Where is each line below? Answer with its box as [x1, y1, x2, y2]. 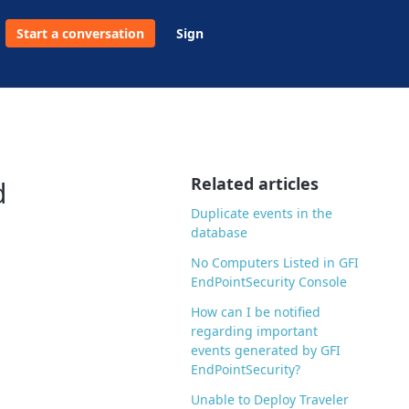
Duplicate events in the [191, 204, 333, 223]
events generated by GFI [191, 341, 341, 360]
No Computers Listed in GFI [191, 254, 360, 272]
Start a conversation [16, 25, 144, 43]
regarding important [191, 322, 319, 341]
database [191, 224, 248, 242]
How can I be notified [191, 303, 321, 321]
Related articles [191, 173, 320, 195]
